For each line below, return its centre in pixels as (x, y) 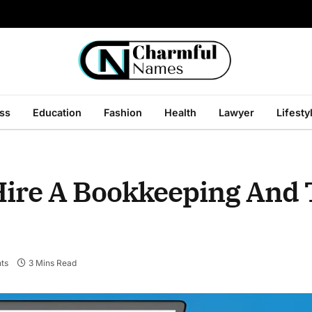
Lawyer (236, 112)
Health (180, 112)
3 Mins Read (52, 263)
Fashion (123, 112)
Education (57, 112)
